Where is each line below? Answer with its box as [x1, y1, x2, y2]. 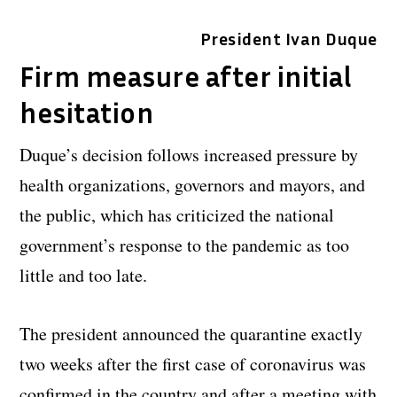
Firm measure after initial [19, 59, 353, 94]
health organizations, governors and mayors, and [19, 173, 366, 198]
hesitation [19, 96, 154, 130]
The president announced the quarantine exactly [19, 322, 363, 346]
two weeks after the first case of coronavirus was [19, 352, 367, 377]
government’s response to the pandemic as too [19, 233, 350, 258]
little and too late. [19, 263, 148, 288]
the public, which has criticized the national [19, 203, 335, 228]
